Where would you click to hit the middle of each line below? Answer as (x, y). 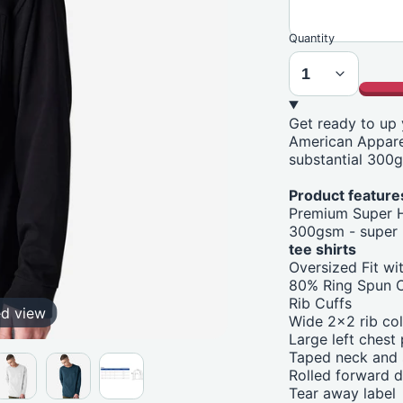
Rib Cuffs (321, 304)
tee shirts (323, 250)
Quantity (312, 38)
